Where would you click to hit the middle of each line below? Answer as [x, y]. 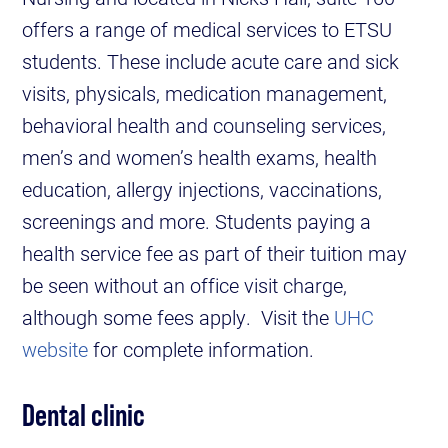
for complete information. [201, 349]
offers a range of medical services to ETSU [207, 29]
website [55, 349]
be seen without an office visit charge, [185, 285]
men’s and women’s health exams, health [200, 157]
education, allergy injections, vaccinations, [202, 189]
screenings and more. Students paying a [197, 221]
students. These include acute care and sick [211, 61]
